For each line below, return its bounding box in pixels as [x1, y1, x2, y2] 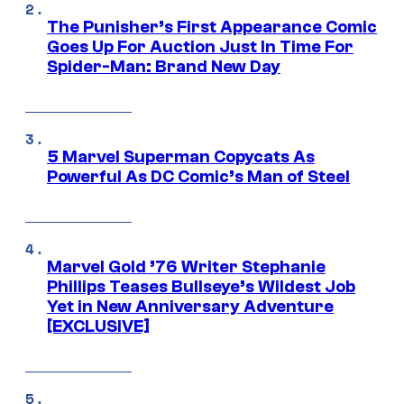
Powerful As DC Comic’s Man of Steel [47, 166, 350, 187]
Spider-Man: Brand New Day [47, 56, 280, 77]
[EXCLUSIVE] [47, 316, 150, 336]
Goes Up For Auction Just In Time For [47, 36, 353, 57]
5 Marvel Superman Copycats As [47, 146, 315, 167]
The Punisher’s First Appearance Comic [47, 16, 377, 37]
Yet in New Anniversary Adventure [47, 296, 334, 317]
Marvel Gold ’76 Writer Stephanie [47, 256, 326, 277]
